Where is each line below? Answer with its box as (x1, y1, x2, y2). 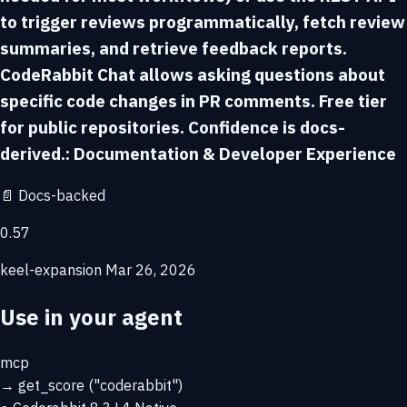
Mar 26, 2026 (105, 260, 196, 279)
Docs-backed (15, 185, 105, 204)
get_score (18, 376, 84, 395)
